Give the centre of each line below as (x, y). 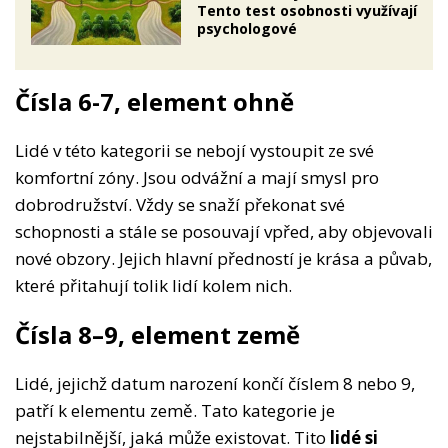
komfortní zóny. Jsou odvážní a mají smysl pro (197, 178)
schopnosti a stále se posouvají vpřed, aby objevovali (224, 232)
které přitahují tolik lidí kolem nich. (153, 286)
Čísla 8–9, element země (157, 335)
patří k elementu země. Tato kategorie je (175, 411)
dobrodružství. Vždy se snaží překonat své (180, 205)
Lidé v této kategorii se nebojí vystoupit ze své (194, 151)
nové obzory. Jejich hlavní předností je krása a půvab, (223, 259)
